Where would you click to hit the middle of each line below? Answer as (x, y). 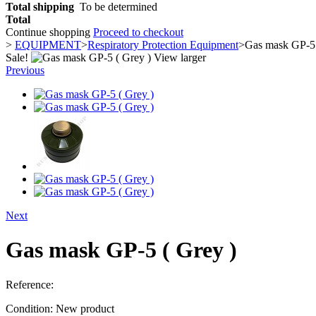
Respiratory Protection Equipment (163, 45)
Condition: (31, 308)
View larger (180, 57)
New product (85, 308)
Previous (25, 70)
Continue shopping (49, 32)
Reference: (30, 284)
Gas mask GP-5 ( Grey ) (121, 250)
